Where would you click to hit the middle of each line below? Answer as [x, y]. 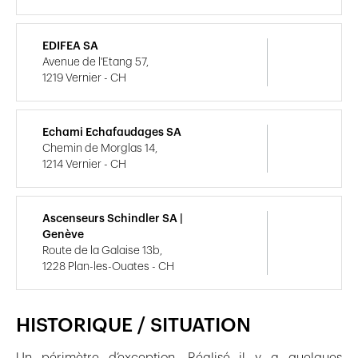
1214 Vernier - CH [84, 164]
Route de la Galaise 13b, [102, 251]
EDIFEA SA [70, 46]
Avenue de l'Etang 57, [95, 62]
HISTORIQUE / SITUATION [133, 326]
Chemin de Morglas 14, [100, 148]
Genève [63, 235]
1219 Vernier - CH [84, 78]
